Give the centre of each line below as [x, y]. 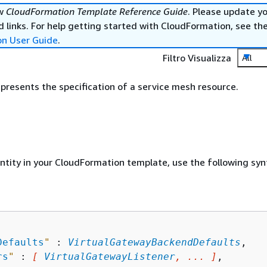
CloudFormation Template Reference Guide [97, 11]
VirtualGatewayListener [110, 256]
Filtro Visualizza [197, 58]
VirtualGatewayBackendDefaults [154, 242]
